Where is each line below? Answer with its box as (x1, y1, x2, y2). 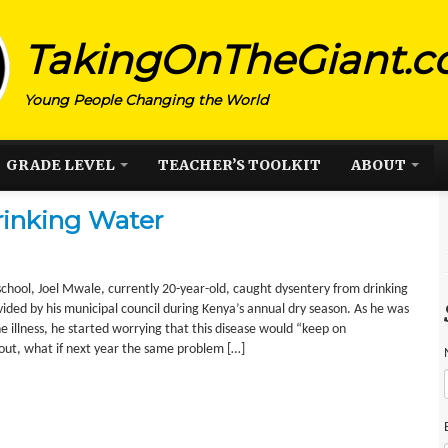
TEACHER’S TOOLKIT (158, 156, 321, 174)
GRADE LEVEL (6, 156, 118, 174)
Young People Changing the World (24, 91, 268, 109)
